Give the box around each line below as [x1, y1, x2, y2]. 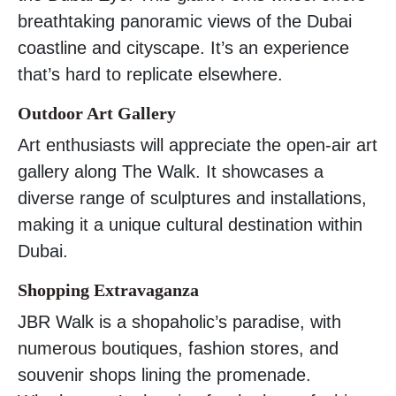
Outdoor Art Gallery [18, 103, 176, 123]
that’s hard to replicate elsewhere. [18, 64, 283, 84]
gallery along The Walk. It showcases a [18, 161, 324, 181]
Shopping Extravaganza [18, 279, 199, 300]
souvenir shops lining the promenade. [18, 364, 311, 385]
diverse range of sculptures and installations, [18, 187, 367, 208]
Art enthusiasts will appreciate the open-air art [18, 134, 377, 155]
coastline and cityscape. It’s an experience [18, 37, 349, 57]
